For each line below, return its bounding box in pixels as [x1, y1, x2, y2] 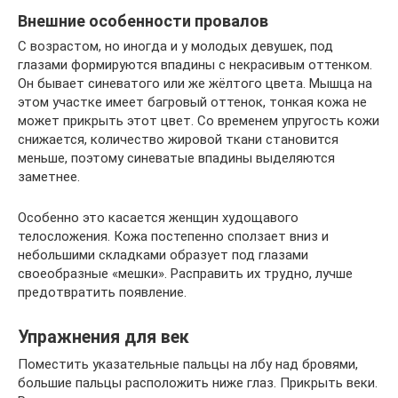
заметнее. [18, 168, 80, 185]
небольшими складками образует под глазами [18, 246, 308, 263]
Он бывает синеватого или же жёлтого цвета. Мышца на [18, 75, 372, 92]
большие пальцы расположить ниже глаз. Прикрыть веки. [18, 374, 378, 391]
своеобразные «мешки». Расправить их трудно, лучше [18, 265, 353, 282]
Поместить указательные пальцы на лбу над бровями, [18, 355, 358, 372]
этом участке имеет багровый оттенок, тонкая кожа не [18, 93, 367, 110]
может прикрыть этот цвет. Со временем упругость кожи [18, 112, 379, 129]
